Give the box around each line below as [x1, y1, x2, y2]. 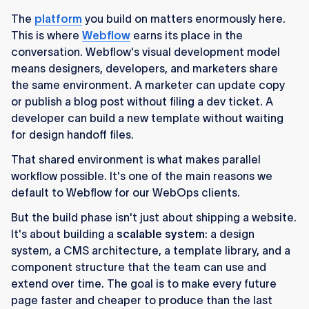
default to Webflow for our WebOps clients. [11, 186, 240, 199]
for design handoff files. [11, 128, 134, 141]
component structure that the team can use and [11, 261, 266, 274]
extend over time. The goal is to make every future [11, 277, 277, 290]
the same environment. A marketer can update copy [11, 79, 285, 92]
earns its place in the [130, 29, 243, 42]
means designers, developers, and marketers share [11, 62, 278, 75]
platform [34, 12, 82, 26]
